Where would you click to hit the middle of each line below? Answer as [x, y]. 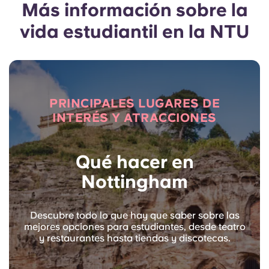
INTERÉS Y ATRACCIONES [134, 117]
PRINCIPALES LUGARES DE [134, 103]
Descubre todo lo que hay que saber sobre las [134, 215]
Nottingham [134, 181]
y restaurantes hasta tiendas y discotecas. [134, 238]
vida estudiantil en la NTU [134, 31]
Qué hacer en [134, 161]
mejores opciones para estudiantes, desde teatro [134, 226]
